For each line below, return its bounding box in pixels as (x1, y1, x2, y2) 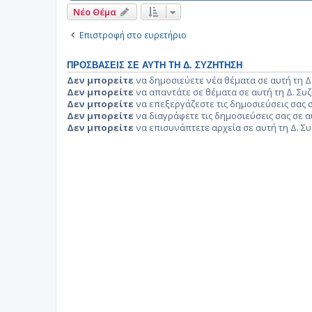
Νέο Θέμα (73, 5, 116, 18)
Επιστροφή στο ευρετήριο (79, 29, 187, 41)
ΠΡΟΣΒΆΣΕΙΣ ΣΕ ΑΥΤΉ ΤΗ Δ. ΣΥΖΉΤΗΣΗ (67, 60, 242, 70)
